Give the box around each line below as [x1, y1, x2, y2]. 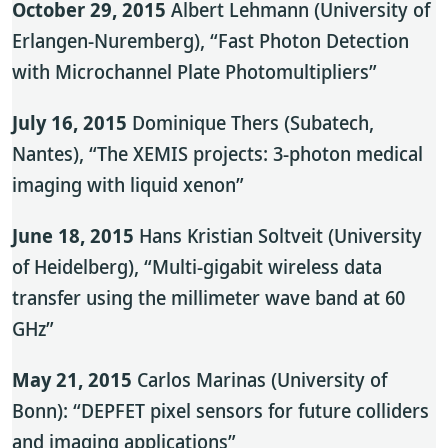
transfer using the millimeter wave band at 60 [12, 284, 405, 311]
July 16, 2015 [12, 109, 127, 136]
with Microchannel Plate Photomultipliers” [12, 58, 377, 85]
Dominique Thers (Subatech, [127, 109, 374, 136]
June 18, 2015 [12, 222, 134, 249]
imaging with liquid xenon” [12, 171, 244, 198]
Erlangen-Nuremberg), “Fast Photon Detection [12, 27, 409, 54]
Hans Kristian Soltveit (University [134, 222, 422, 249]
